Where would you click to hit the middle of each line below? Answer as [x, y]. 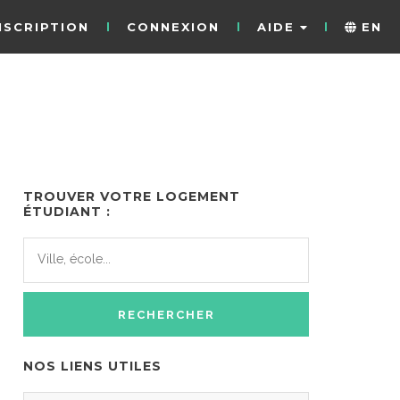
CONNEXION [173, 27]
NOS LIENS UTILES [92, 366]
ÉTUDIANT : [67, 212]
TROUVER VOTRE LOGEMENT [132, 196]
